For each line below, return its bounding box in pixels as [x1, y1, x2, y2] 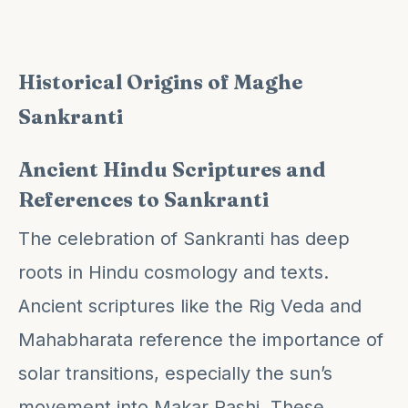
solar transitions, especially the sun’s [18, 362, 332, 384]
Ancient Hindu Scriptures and [18, 156, 326, 182]
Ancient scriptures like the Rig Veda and [18, 294, 362, 317]
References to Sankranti [18, 186, 269, 212]
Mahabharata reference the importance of [18, 328, 383, 351]
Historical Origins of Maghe [18, 68, 302, 95]
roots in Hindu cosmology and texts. [18, 260, 329, 283]
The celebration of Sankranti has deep [18, 227, 350, 250]
